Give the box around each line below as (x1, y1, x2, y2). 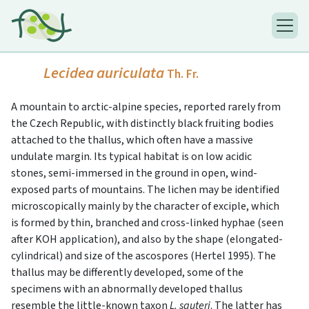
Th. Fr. (167, 66, 199, 83)
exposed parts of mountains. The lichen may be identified (11, 182, 279, 198)
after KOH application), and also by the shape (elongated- (11, 232, 283, 248)
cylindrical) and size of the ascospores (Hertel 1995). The (11, 248, 276, 264)
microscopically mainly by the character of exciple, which (11, 199, 279, 215)
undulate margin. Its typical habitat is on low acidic (11, 149, 252, 165)
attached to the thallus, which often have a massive (11, 132, 253, 148)
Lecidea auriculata (43, 62, 164, 85)
